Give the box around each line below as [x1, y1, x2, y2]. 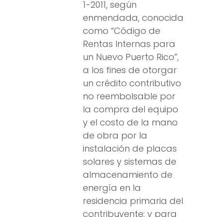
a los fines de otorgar [83, 64, 177, 77]
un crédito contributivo [83, 77, 181, 90]
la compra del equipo [83, 103, 178, 116]
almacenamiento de [83, 169, 172, 181]
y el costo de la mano [83, 116, 178, 129]
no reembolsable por [83, 90, 175, 103]
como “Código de [83, 25, 160, 37]
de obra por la [83, 129, 147, 142]
